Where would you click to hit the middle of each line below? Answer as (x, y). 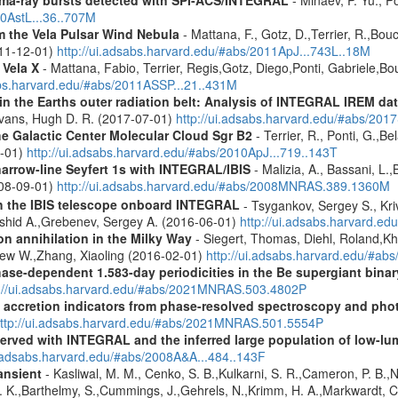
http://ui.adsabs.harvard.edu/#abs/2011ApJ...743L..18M (213, 50)
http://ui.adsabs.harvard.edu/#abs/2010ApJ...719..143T (182, 151)
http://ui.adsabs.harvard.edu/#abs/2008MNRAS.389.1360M (223, 185)
